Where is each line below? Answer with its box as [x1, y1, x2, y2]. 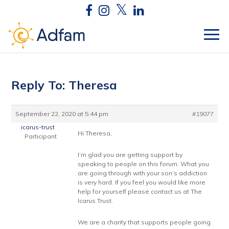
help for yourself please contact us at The [78, 188, 202, 195]
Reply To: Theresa [11, 77, 118, 93]
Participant [25, 132, 57, 140]
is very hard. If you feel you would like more [78, 178, 206, 186]
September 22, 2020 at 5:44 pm [15, 110, 109, 118]
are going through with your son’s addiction [78, 169, 208, 177]
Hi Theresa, [78, 129, 112, 137]
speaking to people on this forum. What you [78, 160, 210, 168]
